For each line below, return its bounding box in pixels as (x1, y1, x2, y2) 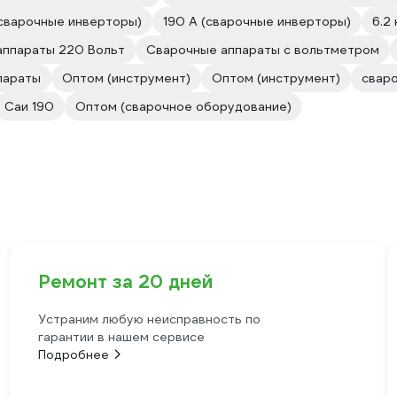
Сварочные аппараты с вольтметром (146, 42, 379, 58)
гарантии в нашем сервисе (37, 329, 205, 345)
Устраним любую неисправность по (37, 311, 261, 327)
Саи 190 (4, 98, 54, 114)
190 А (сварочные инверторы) (163, 13, 351, 29)
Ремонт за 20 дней (37, 270, 213, 293)
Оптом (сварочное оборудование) (75, 98, 292, 114)
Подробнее (37, 346, 109, 362)
